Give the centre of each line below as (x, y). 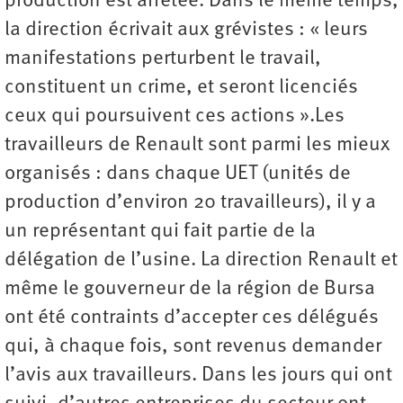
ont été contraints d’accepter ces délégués (192, 318)
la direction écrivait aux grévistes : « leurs (186, 31)
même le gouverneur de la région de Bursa (190, 290)
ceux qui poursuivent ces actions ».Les (175, 117)
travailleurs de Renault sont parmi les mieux (197, 146)
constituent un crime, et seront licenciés (181, 88)
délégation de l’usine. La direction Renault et (201, 261)
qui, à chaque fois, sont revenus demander (193, 347)
